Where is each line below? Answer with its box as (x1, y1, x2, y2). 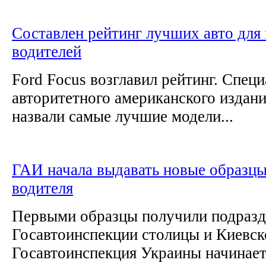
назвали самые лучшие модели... (12, 107, 233, 125)
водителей (12, 42, 81, 61)
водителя (12, 179, 73, 197)
